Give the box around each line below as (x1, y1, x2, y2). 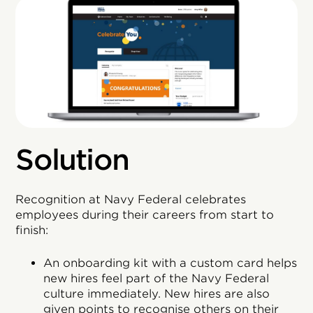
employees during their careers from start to (15, 208, 275, 221)
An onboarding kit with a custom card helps (43, 256, 298, 270)
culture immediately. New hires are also (43, 286, 270, 300)
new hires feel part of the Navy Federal (43, 271, 270, 285)
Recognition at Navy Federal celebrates (15, 192, 247, 206)
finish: (15, 223, 49, 237)
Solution (15, 143, 129, 177)
